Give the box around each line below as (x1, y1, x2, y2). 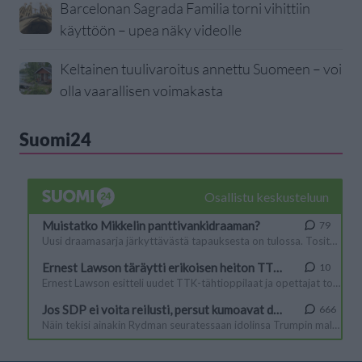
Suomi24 (19, 128, 91, 150)
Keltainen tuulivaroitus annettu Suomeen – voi (60, 59, 342, 78)
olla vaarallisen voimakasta (60, 81, 223, 99)
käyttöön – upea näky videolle (60, 20, 242, 39)
